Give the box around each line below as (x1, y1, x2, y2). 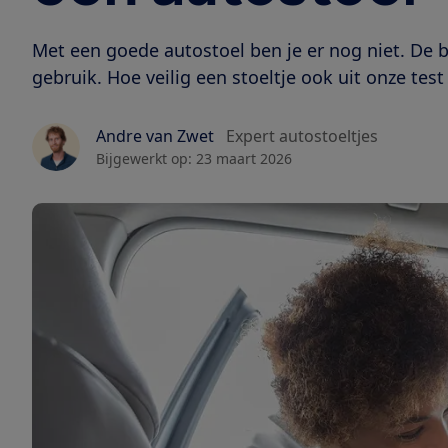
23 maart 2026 (196, 149, 292, 169)
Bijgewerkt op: (96, 149, 192, 169)
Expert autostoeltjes (226, 125, 378, 148)
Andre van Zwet (96, 125, 214, 148)
